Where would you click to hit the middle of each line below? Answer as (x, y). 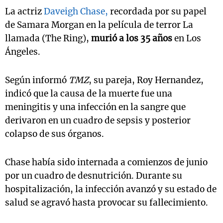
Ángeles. (23, 52)
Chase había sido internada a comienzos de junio (106, 163)
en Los (187, 39)
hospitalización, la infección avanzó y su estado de (111, 189)
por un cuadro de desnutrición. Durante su (94, 176)
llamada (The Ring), (48, 39)
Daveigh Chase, (75, 12)
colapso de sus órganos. (55, 134)
